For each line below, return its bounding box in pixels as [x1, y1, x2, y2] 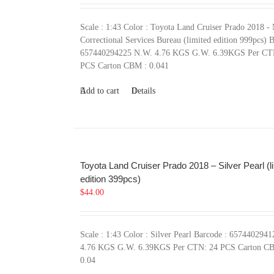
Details [131, 86, 155, 95]
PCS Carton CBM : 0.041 [80, 61, 169, 70]
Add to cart [80, 86, 119, 95]
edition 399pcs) [80, 174, 141, 184]
